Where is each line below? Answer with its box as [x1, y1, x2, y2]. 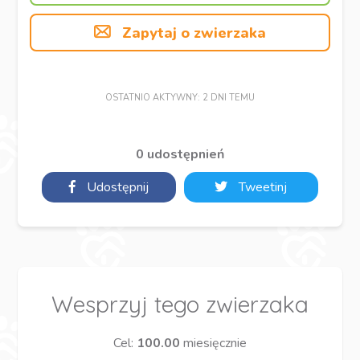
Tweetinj [235, 178, 288, 196]
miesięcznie [180, 333, 247, 352]
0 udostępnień [136, 145, 224, 163]
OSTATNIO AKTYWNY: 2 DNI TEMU [105, 91, 255, 104]
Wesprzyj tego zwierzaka [51, 289, 309, 318]
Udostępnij [84, 178, 149, 196]
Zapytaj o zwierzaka [118, 22, 266, 43]
